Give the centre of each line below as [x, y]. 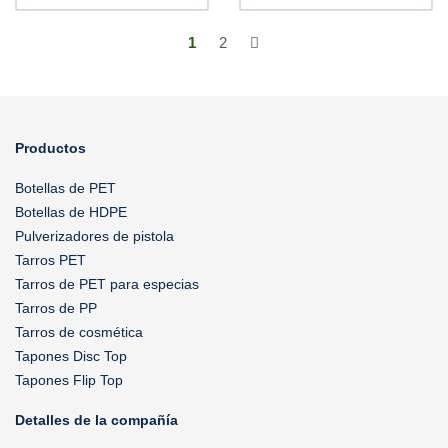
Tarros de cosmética [79, 332]
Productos [50, 148]
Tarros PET [50, 260]
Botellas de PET [65, 188]
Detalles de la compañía [96, 420]
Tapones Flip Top [69, 380]
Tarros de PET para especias [107, 284]
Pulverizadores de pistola [94, 236]
